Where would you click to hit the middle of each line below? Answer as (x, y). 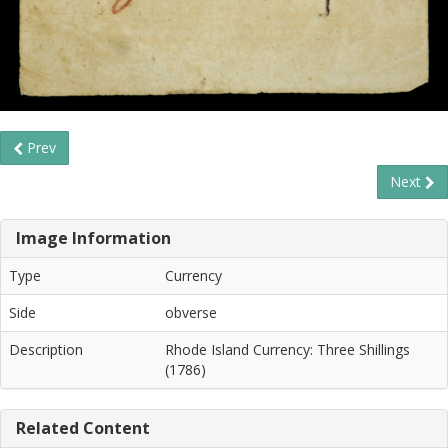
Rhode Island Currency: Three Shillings (287, 349)
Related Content (83, 427)
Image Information (93, 237)
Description (46, 349)
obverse (191, 312)
